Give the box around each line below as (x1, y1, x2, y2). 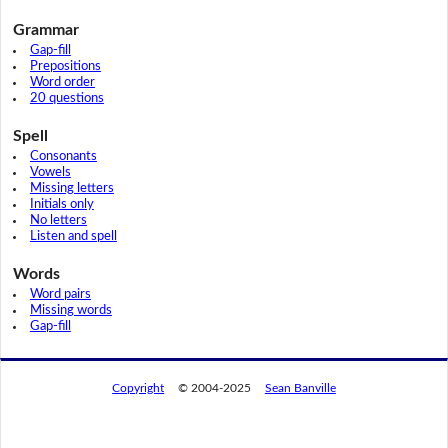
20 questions (29, 92, 104, 106)
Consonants (29, 150, 97, 164)
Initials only (29, 198, 94, 212)
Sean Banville (264, 381, 336, 394)
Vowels (29, 166, 71, 180)
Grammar (12, 22, 79, 39)
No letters (29, 214, 87, 228)
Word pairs (29, 288, 91, 302)
